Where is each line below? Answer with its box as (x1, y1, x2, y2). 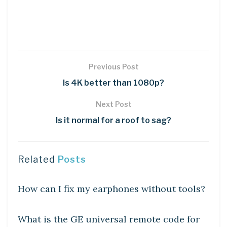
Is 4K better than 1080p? (63, 78, 164, 88)
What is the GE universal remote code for (18, 213, 200, 225)
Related (18, 154, 55, 165)
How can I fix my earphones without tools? (18, 182, 205, 195)
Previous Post (88, 62, 139, 71)
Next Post (95, 99, 132, 108)
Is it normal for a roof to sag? (56, 115, 171, 125)
